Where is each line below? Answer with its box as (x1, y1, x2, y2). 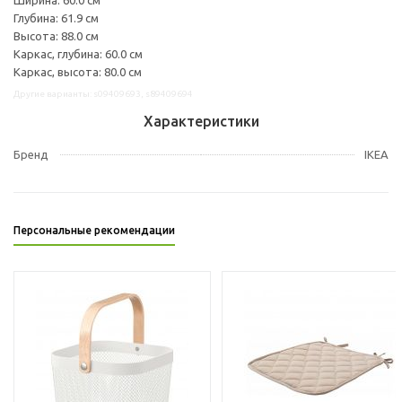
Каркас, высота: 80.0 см (13, 65, 142, 78)
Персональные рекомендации (13, 223, 175, 236)
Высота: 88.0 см (13, 29, 99, 42)
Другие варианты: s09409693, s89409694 (13, 88, 193, 99)
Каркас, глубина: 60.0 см (13, 47, 143, 60)
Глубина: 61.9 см (13, 11, 99, 24)
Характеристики (143, 112, 259, 129)
